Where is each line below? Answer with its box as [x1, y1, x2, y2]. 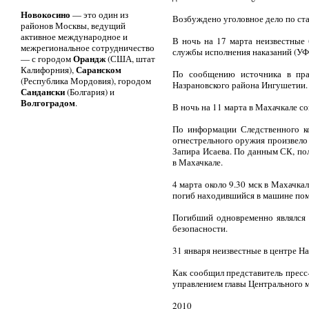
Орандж [73, 52, 106, 65]
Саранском [76, 63, 121, 76]
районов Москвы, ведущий [21, 19, 126, 32]
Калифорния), [21, 63, 76, 76]
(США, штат [106, 52, 155, 65]
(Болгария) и [65, 86, 114, 98]
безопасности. [172, 222, 228, 235]
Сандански [21, 85, 65, 98]
